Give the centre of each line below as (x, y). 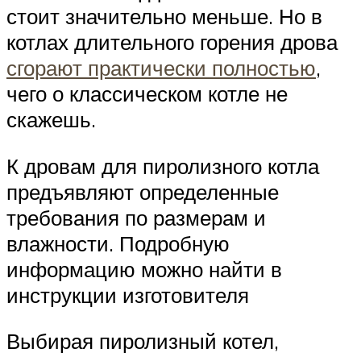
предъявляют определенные (143, 191)
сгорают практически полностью (161, 68)
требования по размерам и (136, 217)
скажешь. (51, 120)
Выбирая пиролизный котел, (143, 341)
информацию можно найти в (144, 269)
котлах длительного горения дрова (172, 42)
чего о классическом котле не (147, 94)
